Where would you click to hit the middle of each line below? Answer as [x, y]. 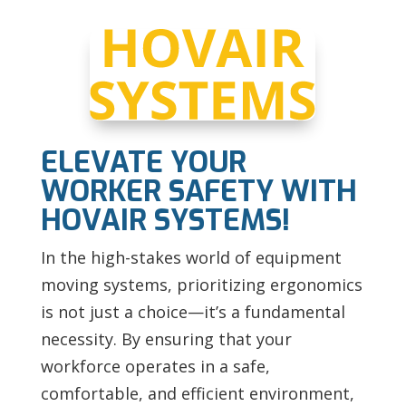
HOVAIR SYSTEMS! [165, 220]
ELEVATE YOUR [143, 162]
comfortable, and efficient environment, [197, 393]
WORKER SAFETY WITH [198, 191]
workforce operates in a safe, [155, 366]
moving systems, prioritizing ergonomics [201, 284]
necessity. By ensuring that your [166, 338]
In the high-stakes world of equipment [191, 257]
